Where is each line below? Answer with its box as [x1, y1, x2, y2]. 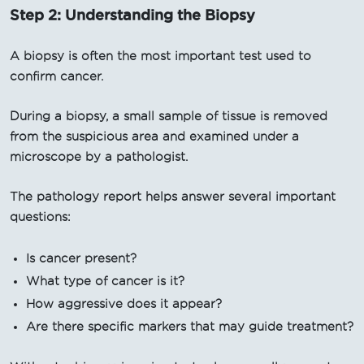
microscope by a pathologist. [10, 149, 188, 163]
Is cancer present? [26, 251, 136, 265]
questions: [10, 210, 71, 223]
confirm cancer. [10, 69, 103, 83]
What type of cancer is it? [26, 274, 184, 288]
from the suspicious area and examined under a [10, 129, 299, 143]
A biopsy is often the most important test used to [10, 49, 311, 63]
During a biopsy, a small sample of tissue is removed [10, 109, 327, 123]
